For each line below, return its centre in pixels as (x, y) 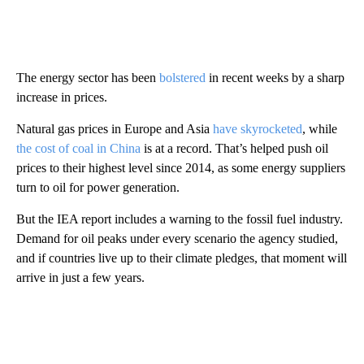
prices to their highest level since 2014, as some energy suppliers (181, 167)
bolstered (182, 77)
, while (320, 128)
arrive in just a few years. (80, 277)
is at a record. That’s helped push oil (234, 148)
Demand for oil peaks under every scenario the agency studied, (177, 238)
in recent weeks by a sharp (275, 77)
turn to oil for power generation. (98, 187)
